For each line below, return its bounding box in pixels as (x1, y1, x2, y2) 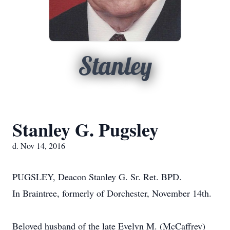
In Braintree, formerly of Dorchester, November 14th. (12, 187, 212, 199)
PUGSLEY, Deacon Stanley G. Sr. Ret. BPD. (12, 170, 182, 183)
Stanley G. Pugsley (12, 116, 159, 143)
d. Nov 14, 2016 (12, 140, 65, 151)
